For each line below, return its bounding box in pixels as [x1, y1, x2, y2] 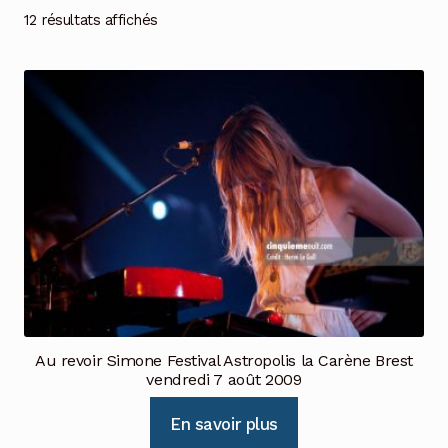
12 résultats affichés [23, 10, 158, 29]
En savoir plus [170, 413, 278, 434]
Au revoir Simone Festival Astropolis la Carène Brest [35, 350, 413, 370]
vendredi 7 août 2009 [146, 369, 302, 389]
